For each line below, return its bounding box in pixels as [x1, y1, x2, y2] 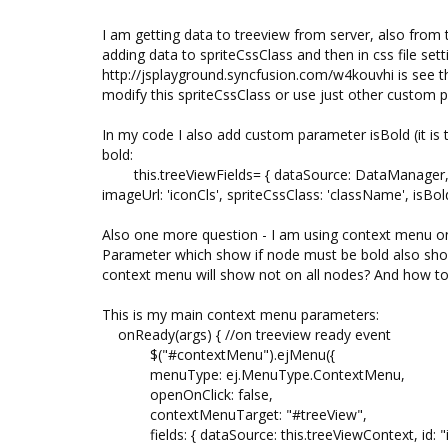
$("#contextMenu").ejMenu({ [102, 345, 379, 364]
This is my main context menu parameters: [102, 305, 379, 324]
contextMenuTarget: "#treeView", [102, 405, 367, 424]
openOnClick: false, [102, 385, 273, 404]
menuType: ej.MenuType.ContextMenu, [102, 365, 405, 384]
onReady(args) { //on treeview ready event [102, 325, 391, 344]
